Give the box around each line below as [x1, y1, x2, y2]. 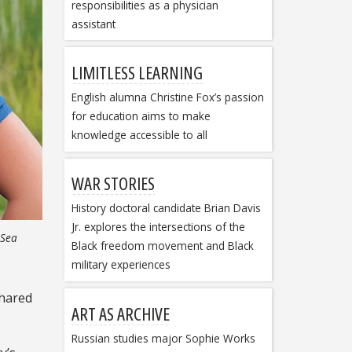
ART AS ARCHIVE [71, 301, 170, 325]
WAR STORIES [71, 171, 155, 196]
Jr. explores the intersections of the [71, 219, 245, 235]
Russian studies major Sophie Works [71, 330, 255, 346]
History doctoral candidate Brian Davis [71, 200, 261, 216]
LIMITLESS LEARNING [71, 60, 203, 85]
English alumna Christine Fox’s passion [71, 90, 264, 105]
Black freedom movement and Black [71, 238, 254, 254]
